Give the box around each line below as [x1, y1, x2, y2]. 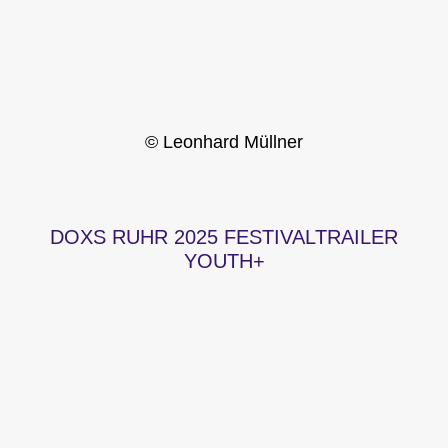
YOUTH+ [183, 250, 265, 273]
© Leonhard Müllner [145, 132, 303, 153]
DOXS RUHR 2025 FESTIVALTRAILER [50, 226, 398, 249]
